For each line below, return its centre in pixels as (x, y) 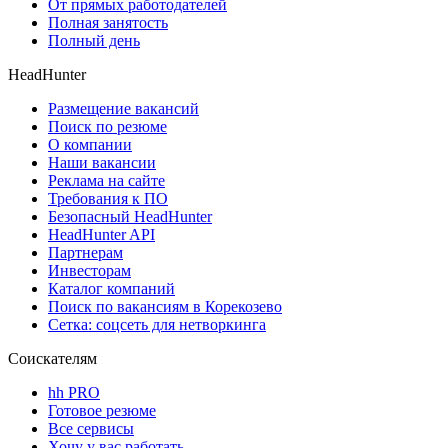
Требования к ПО (108, 198)
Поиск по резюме (107, 126)
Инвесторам (89, 270)
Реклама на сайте (106, 180)
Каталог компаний (111, 288)
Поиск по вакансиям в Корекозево (165, 306)
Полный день (94, 40)
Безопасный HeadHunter (130, 216)
